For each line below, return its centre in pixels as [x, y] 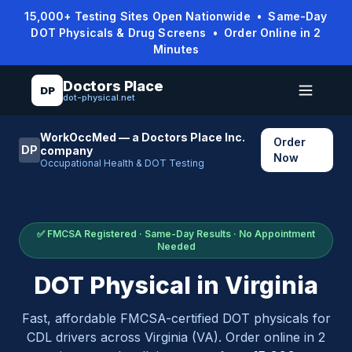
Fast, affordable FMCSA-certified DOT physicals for [176, 318]
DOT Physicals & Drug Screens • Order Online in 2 [176, 33]
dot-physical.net [99, 97]
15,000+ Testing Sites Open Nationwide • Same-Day [176, 16]
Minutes [176, 49]
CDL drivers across [86, 337]
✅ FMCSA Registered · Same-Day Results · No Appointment [176, 234]
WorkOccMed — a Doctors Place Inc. [143, 137]
